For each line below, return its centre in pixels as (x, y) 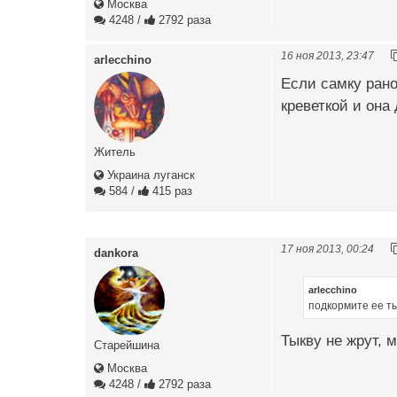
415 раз (171, 191)
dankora (116, 253)
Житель (115, 152)
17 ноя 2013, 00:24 (327, 248)
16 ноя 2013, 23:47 (327, 55)
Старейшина (127, 345)
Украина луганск (149, 175)
